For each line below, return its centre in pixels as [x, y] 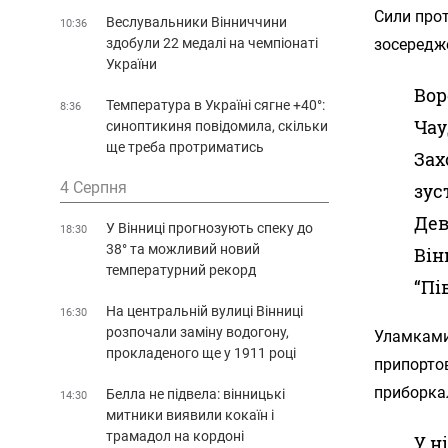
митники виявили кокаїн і [190, 414]
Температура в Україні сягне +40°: [215, 104]
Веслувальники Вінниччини [196, 21]
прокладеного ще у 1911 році [201, 352]
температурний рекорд [181, 269]
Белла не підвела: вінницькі [195, 393]
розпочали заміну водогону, [197, 331]
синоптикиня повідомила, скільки [217, 125]
